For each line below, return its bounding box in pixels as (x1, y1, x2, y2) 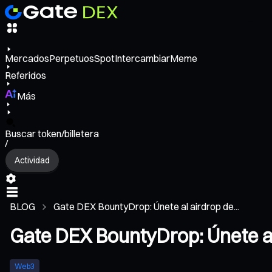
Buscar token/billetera (5, 127, 99, 140)
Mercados (5, 52, 49, 65)
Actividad (15, 154, 50, 166)
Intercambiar (115, 52, 170, 65)
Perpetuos (49, 52, 94, 65)
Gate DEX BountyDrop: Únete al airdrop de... (53, 200, 239, 213)
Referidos (5, 69, 46, 82)
